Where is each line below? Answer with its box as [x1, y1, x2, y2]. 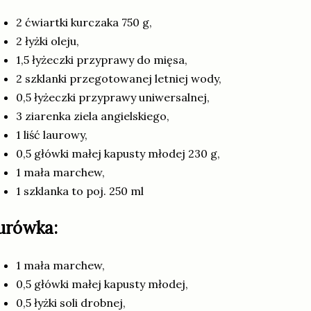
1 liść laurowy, [16, 127, 87, 142]
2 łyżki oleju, [16, 33, 79, 48]
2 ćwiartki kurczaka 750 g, [16, 15, 152, 29]
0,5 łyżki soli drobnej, [16, 295, 126, 310]
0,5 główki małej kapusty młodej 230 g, [16, 146, 220, 160]
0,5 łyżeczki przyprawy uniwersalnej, [16, 90, 210, 104]
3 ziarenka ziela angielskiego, [16, 108, 169, 123]
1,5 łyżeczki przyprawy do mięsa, [16, 52, 187, 67]
